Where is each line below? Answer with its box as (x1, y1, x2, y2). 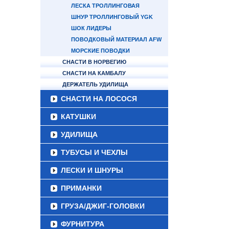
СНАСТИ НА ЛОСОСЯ (61, 95, 137, 103)
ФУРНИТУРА (61, 220, 104, 228)
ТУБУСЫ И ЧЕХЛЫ (61, 148, 128, 156)
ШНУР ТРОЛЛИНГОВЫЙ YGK (71, 14, 153, 20)
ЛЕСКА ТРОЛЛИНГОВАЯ (71, 3, 140, 9)
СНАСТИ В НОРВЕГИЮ (62, 59, 126, 65)
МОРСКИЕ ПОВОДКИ (71, 48, 130, 54)
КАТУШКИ (61, 112, 96, 121)
